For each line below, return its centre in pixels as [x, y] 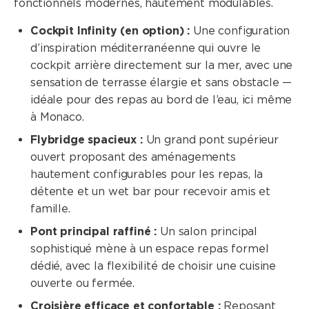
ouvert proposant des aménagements [133, 157]
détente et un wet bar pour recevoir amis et [151, 191]
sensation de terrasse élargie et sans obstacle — [161, 82]
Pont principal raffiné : [94, 231]
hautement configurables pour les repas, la [147, 174]
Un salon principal [207, 231]
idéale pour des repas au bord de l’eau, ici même [161, 99]
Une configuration [240, 30]
